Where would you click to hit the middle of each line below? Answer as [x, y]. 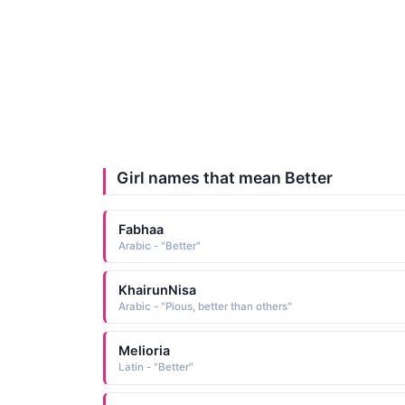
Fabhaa [141, 229]
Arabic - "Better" [159, 245]
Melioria [144, 350]
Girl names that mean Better [225, 177]
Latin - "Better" [155, 367]
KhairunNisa [157, 289]
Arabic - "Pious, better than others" [205, 306]
